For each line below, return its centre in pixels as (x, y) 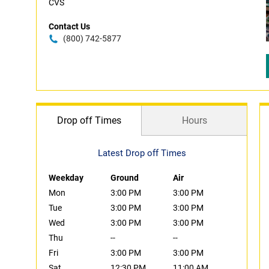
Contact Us (69, 26)
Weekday (66, 178)
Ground (125, 178)
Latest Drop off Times (142, 153)
